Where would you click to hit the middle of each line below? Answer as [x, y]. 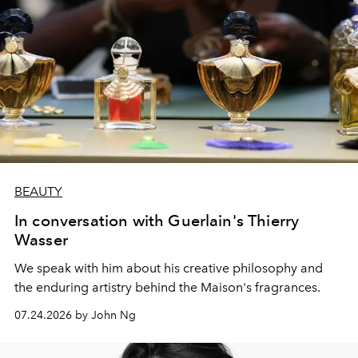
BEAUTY [38, 192]
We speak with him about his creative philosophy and [169, 268]
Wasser [41, 240]
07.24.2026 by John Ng [75, 316]
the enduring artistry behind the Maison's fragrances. [167, 288]
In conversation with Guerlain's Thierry [157, 221]
